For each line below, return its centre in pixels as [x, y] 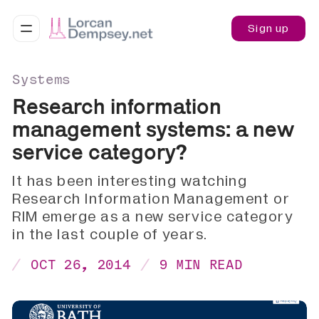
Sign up [269, 28]
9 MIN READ [201, 265]
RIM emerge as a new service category [153, 217]
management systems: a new [153, 129]
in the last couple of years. [110, 235]
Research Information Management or [151, 199]
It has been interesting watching [130, 182]
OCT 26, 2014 [81, 265]
